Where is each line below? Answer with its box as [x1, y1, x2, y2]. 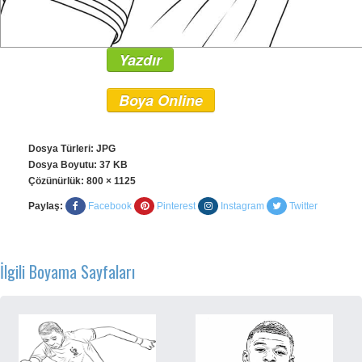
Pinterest [157, 200, 196, 212]
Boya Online [119, 90, 203, 111]
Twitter [289, 200, 318, 212]
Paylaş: [28, 200, 63, 212]
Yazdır [119, 49, 162, 70]
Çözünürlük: [28, 175, 86, 187]
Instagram [221, 200, 264, 212]
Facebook [88, 200, 132, 212]
